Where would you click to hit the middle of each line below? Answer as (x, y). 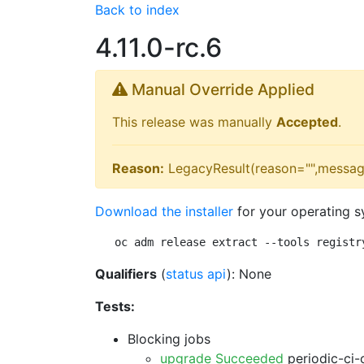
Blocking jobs (169, 339)
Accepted (307, 122)
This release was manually (194, 122)
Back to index (137, 10)
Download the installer (164, 211)
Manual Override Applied (221, 89)
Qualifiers (126, 274)
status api (196, 274)
